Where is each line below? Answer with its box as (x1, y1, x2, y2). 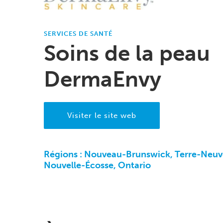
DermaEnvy (44, 66, 161, 92)
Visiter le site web (67, 111, 136, 120)
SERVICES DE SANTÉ (44, 29, 112, 37)
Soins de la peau (44, 40, 210, 66)
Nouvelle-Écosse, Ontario (44, 159, 151, 171)
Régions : (44, 148, 84, 160)
